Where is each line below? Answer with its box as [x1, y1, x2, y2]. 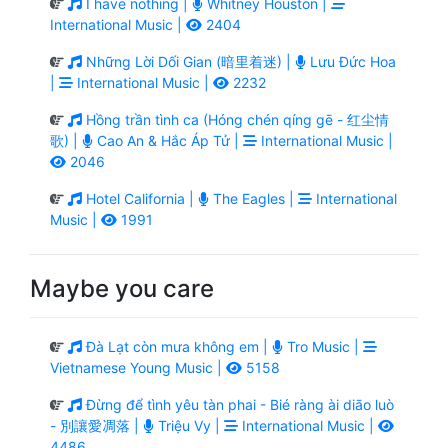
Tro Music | [283, 337, 363, 355]
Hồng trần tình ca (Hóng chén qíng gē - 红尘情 [82, 110, 389, 128]
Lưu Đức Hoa [306, 52, 396, 70]
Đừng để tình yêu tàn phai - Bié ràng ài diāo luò [82, 395, 394, 413]
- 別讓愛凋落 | [50, 416, 143, 434]
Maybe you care [30, 273, 214, 303]
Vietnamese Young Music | [50, 358, 226, 376]
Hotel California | [82, 189, 198, 207]
